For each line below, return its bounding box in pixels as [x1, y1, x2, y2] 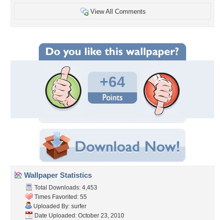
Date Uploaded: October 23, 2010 [33, 212, 124, 219]
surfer [71, 203, 86, 210]
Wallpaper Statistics [22, 171, 92, 179]
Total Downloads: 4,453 [33, 184, 97, 191]
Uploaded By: [32, 203, 71, 210]
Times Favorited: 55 [33, 193, 87, 200]
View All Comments [90, 8, 146, 15]
